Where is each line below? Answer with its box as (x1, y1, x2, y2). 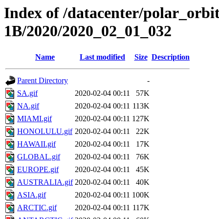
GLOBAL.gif (17, 153, 60, 161)
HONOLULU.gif (17, 127, 72, 136)
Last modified (80, 53, 125, 62)
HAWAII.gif (17, 140, 56, 149)
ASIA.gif (17, 191, 46, 199)
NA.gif (17, 102, 39, 110)
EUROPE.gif (17, 165, 59, 174)
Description (152, 53, 190, 62)
